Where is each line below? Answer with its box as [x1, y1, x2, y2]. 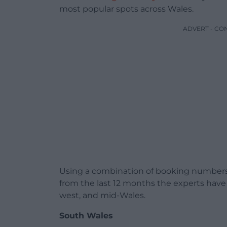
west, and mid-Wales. [59, 191, 145, 201]
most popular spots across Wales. [59, 4, 194, 14]
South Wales [59, 211, 113, 221]
